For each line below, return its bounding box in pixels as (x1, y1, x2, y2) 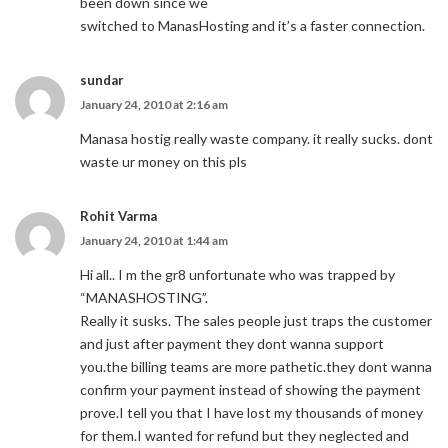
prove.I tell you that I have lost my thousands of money (80, 404, 423, 421)
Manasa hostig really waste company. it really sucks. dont (80, 130, 433, 147)
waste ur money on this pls (80, 153, 247, 170)
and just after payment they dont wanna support (80, 335, 384, 352)
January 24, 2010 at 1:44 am (80, 233, 228, 248)
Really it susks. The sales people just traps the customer (80, 312, 432, 329)
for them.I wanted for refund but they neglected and (80, 427, 409, 444)
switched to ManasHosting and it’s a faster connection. (80, 17, 425, 34)
